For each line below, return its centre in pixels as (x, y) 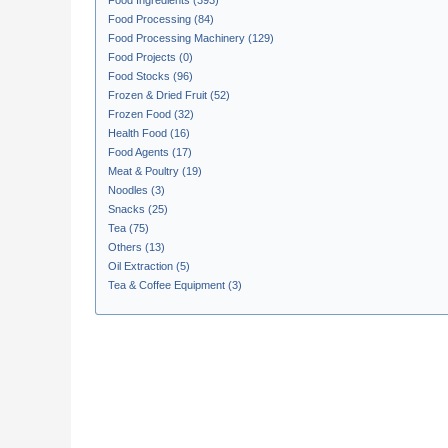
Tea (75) (128, 228)
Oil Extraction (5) (149, 266)
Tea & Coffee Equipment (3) (175, 285)
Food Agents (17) (150, 152)
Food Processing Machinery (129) (191, 38)
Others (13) (136, 247)
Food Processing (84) (161, 19)
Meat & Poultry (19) (155, 171)
